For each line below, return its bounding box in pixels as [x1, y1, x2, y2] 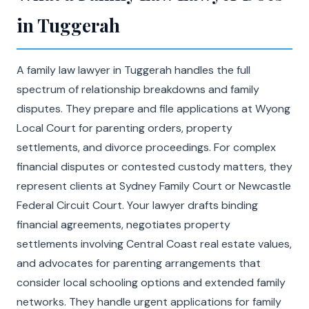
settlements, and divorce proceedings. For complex [17, 140, 276, 154]
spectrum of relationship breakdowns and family [17, 82, 259, 97]
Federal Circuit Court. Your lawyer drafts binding [17, 198, 258, 212]
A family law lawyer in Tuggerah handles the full [17, 63, 250, 77]
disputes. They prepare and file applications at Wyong [17, 101, 290, 116]
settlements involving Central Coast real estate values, [17, 237, 292, 251]
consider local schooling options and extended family [17, 275, 286, 290]
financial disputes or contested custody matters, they [17, 159, 292, 174]
